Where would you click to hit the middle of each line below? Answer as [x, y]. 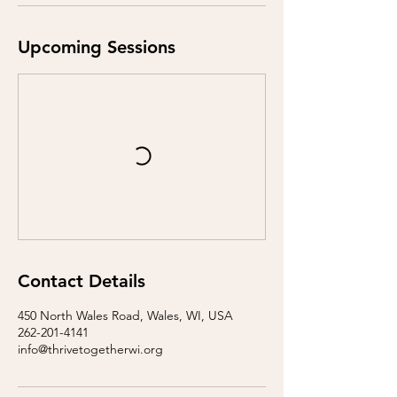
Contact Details [82, 281]
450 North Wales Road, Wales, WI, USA [125, 315]
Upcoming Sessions [97, 47]
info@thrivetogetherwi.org [90, 349]
